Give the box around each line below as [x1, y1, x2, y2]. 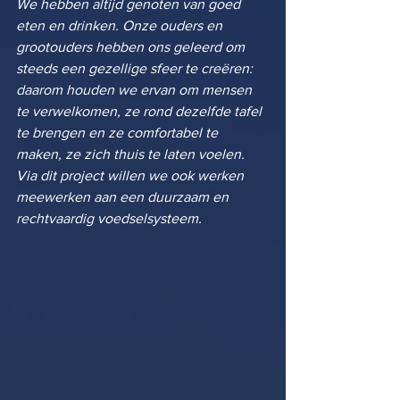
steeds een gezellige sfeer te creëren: [16, 61, 256, 76]
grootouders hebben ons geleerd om [16, 39, 248, 54]
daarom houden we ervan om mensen [16, 82, 255, 97]
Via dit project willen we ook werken [16, 168, 247, 183]
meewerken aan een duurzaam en [16, 189, 232, 204]
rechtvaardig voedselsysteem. [16, 211, 202, 226]
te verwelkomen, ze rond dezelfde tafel [16, 104, 265, 119]
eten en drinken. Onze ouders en [16, 18, 226, 33]
